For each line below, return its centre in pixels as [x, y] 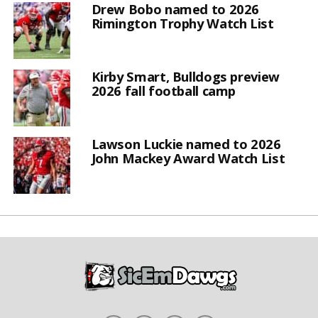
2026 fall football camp [164, 90]
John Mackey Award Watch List [188, 158]
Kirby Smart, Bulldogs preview [185, 76]
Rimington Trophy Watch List [182, 23]
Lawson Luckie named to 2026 [186, 143]
